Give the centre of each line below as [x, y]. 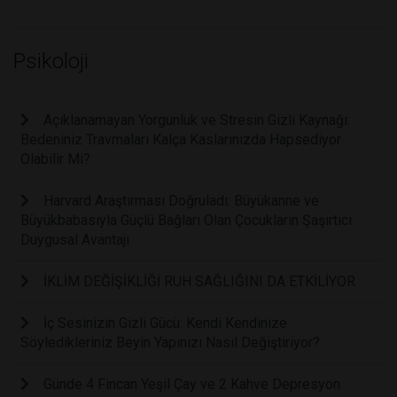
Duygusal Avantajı [75, 240]
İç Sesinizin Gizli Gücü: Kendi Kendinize [165, 323]
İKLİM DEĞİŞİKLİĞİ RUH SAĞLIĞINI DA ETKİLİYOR [199, 282]
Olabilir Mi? [55, 160]
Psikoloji [51, 62]
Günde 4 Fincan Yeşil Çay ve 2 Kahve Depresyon [192, 385]
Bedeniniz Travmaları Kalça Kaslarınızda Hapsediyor [181, 140]
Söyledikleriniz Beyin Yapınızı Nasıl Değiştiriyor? [170, 343]
